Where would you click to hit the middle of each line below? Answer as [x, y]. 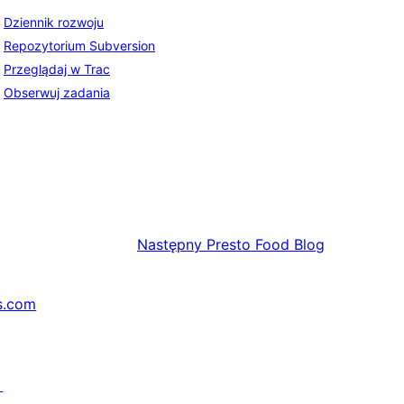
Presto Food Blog [266, 245]
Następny [170, 245]
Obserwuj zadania [57, 93]
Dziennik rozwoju [54, 23]
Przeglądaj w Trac [57, 69]
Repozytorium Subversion [79, 46]
